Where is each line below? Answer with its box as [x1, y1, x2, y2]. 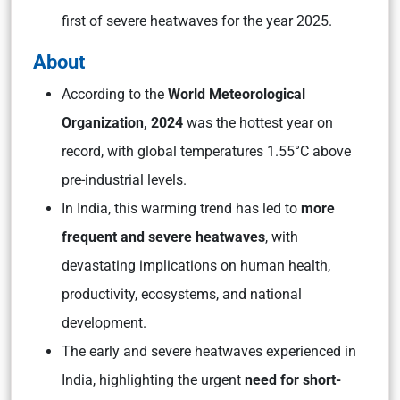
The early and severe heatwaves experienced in [62, 343, 356, 360]
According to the [62, 86, 164, 103]
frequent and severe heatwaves [62, 229, 265, 246]
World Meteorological [164, 86, 305, 103]
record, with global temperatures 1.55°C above [62, 143, 351, 160]
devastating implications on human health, [62, 257, 330, 274]
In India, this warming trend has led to [62, 200, 301, 217]
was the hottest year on [183, 114, 333, 131]
